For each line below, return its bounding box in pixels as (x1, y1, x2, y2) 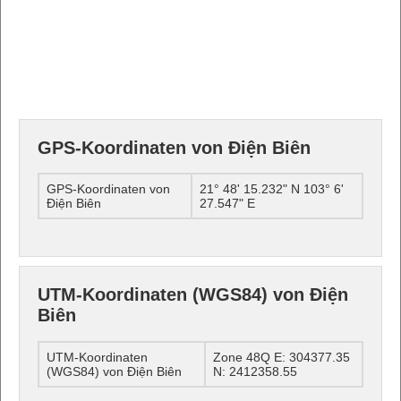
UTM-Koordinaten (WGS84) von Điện (38, 285, 348, 305)
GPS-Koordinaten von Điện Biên (38, 137, 311, 158)
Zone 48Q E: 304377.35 (213, 349, 350, 364)
